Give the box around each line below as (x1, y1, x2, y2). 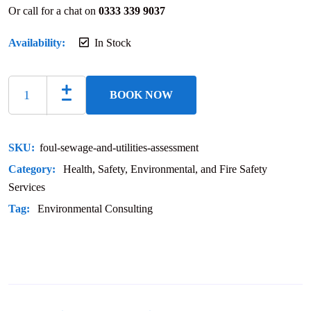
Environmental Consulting (37, 203, 153, 215)
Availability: (8, 37, 65, 49)
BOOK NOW (110, 89, 173, 101)
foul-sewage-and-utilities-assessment (40, 142, 199, 154)
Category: (8, 163, 58, 176)
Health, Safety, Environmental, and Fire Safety (63, 163, 267, 176)
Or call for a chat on (8, 5, 99, 17)
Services (8, 181, 45, 194)
